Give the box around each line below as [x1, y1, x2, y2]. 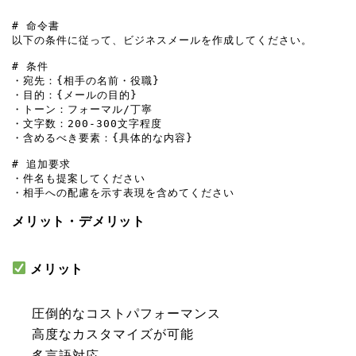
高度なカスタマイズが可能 [32, 327, 194, 342]
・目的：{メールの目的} [12, 88, 137, 101]
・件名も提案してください [12, 172, 145, 184]
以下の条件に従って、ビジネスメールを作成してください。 [12, 33, 312, 46]
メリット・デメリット [12, 214, 145, 228]
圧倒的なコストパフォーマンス [32, 306, 221, 320]
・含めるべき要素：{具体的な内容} [12, 131, 193, 144]
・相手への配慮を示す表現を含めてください [12, 186, 234, 199]
